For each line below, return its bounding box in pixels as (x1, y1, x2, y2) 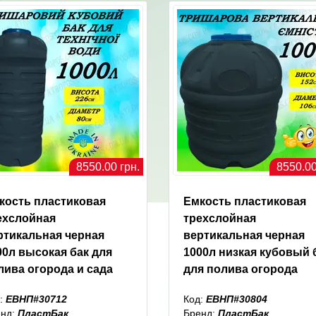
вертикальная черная (183, 229, 305, 242)
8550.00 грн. (76, 161, 140, 174)
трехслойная (183, 212, 256, 225)
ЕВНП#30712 (5, 293, 67, 305)
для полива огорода (183, 263, 298, 276)
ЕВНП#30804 (206, 293, 267, 305)
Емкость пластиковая (183, 195, 306, 208)
